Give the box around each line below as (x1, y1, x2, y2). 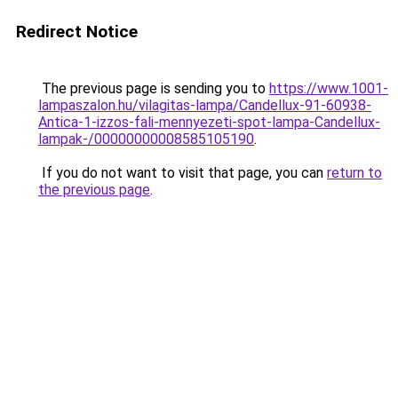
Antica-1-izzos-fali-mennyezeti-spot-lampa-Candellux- (38, 114, 380, 131)
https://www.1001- (269, 80, 388, 97)
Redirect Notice (16, 21, 138, 42)
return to (327, 164, 382, 181)
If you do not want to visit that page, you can (38, 164, 327, 181)
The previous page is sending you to (38, 80, 269, 97)
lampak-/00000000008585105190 (38, 131, 254, 147)
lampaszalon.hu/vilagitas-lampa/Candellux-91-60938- (38, 97, 371, 114)
